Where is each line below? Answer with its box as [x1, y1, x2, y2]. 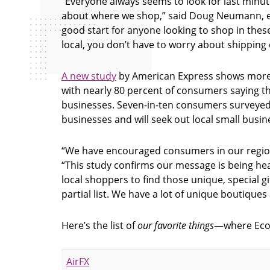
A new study [61, 69, 116, 82]
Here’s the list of [61, 219, 137, 231]
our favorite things [137, 219, 214, 231]
